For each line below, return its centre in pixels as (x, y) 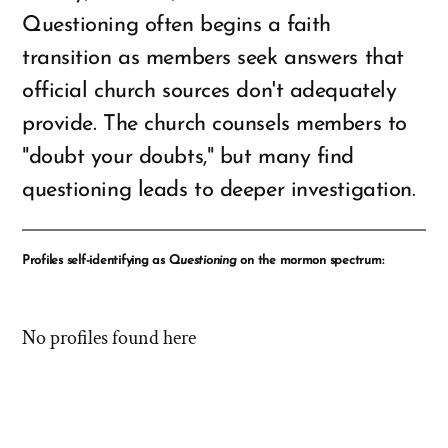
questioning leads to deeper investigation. (219, 191)
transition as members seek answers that (213, 59)
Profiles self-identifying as (95, 261)
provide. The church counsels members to (214, 125)
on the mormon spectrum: (310, 261)
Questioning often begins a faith (176, 26)
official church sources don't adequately (209, 92)
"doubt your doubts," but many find (188, 158)
